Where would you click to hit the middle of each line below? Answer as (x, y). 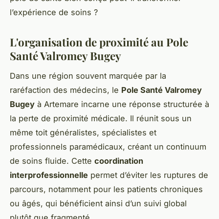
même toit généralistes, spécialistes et (83, 133)
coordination (119, 161)
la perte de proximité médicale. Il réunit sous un (101, 119)
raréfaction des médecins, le (66, 90)
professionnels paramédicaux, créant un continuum (108, 147)
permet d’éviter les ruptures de (148, 175)
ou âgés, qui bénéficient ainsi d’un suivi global (98, 204)
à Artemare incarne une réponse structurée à (122, 104)
